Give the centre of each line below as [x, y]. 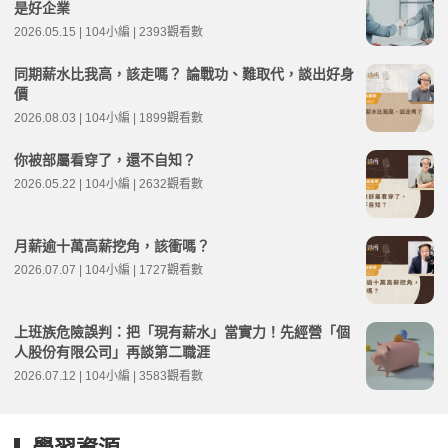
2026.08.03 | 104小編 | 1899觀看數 [108, 117]
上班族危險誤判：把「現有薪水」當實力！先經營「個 [182, 331]
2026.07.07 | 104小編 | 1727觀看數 [108, 269]
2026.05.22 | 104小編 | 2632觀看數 [108, 183]
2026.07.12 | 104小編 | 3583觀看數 [108, 375]
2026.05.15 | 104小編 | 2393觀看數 [108, 31]
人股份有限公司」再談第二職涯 [112, 351]
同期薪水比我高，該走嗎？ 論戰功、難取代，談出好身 [184, 73]
